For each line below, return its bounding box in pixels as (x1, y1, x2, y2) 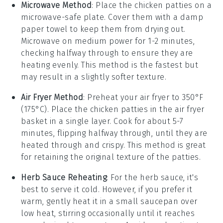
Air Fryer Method (21, 92, 84, 102)
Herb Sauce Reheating (21, 172, 107, 182)
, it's (183, 172, 199, 182)
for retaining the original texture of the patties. (21, 152, 201, 162)
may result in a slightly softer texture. (21, 72, 167, 82)
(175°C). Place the (21, 104, 90, 114)
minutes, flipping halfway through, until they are (21, 128, 208, 138)
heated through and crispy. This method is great (21, 140, 206, 150)
